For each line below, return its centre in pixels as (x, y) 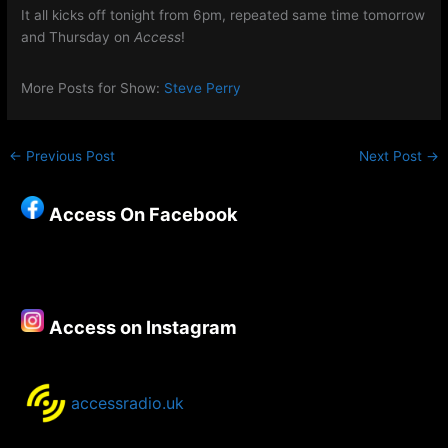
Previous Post (69, 156)
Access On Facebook (144, 214)
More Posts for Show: (93, 88)
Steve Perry (203, 88)
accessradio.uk (128, 403)
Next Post (392, 156)
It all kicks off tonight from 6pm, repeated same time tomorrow (223, 15)
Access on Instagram (143, 327)
